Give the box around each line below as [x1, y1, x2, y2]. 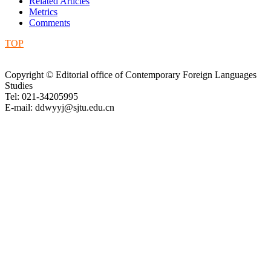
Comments [29, 18, 70, 28]
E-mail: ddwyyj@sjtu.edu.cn [5, 102, 114, 113]
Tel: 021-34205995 [5, 91, 88, 102]
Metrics [29, 7, 57, 18]
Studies [5, 80, 33, 91]
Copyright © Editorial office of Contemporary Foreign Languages [5, 70, 256, 80]
